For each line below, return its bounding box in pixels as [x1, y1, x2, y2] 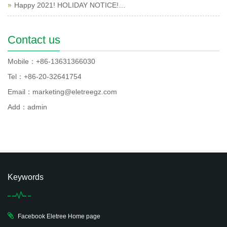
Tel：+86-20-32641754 [8, 72, 82, 81]
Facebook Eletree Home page [18, 213, 100, 220]
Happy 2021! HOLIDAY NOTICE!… [14, 1, 126, 9]
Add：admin [8, 103, 47, 111]
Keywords [8, 173, 44, 181]
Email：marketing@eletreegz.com [8, 88, 117, 96]
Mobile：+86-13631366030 [8, 57, 95, 65]
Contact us [8, 33, 60, 46]
